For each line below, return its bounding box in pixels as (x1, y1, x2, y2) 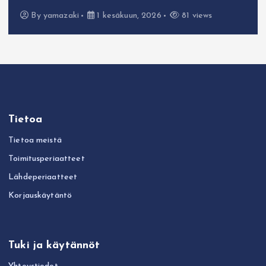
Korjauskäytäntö (8, 191, 72, 200)
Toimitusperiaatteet (8, 154, 85, 163)
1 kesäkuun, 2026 (94, 11, 161, 21)
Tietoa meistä (8, 135, 62, 145)
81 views (179, 11, 213, 21)
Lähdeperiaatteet (8, 172, 78, 182)
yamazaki (43, 11, 79, 21)
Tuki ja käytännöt (8, 240, 100, 252)
